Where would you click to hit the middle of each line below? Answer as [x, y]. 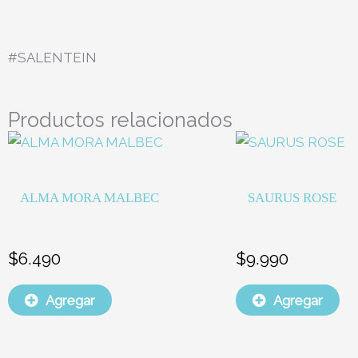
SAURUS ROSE [292, 197]
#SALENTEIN [52, 58]
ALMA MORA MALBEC [89, 197]
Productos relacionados [120, 120]
